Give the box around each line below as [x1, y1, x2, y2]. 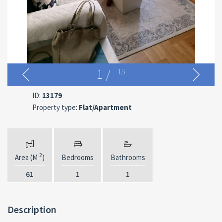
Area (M [15, 153, 39, 162]
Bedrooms [61, 153, 94, 162]
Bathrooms [111, 153, 145, 162]
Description [7, 203, 56, 216]
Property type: [32, 103, 77, 112]
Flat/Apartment [77, 103, 132, 112]
